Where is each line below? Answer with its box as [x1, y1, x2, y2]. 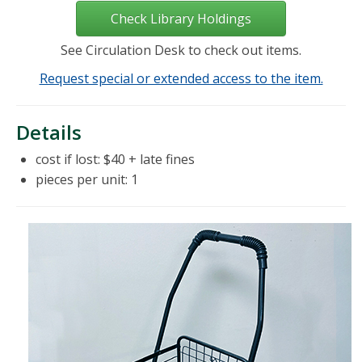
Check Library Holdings [111, 10, 251, 28]
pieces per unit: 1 [36, 170, 138, 189]
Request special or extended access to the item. [39, 69, 323, 88]
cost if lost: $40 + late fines [36, 150, 195, 169]
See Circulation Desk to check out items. [61, 41, 301, 60]
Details [16, 119, 82, 146]
